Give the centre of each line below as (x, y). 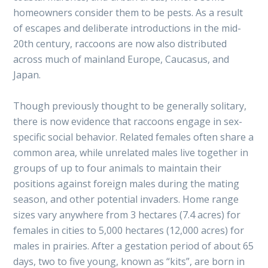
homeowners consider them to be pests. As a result (128, 12)
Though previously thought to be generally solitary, (130, 106)
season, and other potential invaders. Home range (126, 199)
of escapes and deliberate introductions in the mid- (127, 28)
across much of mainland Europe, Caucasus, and (121, 59)
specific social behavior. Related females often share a (134, 137)
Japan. (27, 74)
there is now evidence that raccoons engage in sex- (128, 121)
